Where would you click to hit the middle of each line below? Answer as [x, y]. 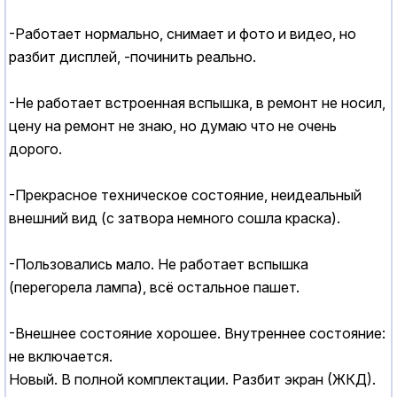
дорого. [35, 149]
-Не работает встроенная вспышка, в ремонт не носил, [197, 103]
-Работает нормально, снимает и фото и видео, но [183, 34]
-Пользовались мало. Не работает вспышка [159, 265]
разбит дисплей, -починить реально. [132, 57]
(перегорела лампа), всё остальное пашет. [154, 288]
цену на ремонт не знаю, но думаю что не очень [173, 126]
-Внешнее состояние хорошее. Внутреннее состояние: [197, 334]
